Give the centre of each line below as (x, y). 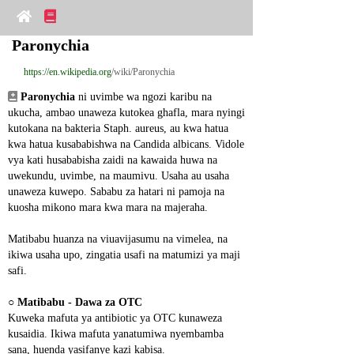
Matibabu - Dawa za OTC (80, 302)
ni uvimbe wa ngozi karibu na (143, 97)
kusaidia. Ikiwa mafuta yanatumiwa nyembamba (116, 334)
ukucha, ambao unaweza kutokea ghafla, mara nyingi (126, 113)
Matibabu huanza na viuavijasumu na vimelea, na (118, 239)
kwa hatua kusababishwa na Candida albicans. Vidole (126, 144)
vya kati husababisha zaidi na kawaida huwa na (113, 160)
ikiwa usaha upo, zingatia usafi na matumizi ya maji (124, 255)
